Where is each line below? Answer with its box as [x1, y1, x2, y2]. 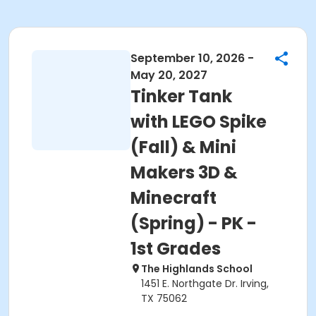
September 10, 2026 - [130, 50, 254, 66]
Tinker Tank [130, 85, 232, 108]
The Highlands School [141, 262, 253, 276]
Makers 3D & [130, 161, 238, 184]
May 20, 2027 [130, 67, 207, 83]
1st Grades [130, 237, 221, 260]
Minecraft [130, 186, 217, 209]
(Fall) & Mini [130, 135, 236, 159]
